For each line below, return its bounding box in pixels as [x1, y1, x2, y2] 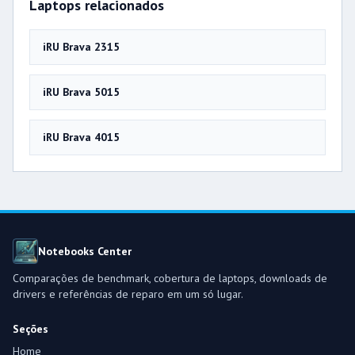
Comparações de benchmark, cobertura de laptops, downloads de [13, 270, 327, 285]
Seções [13, 321, 48, 336]
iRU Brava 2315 [43, 39, 120, 54]
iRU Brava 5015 [43, 84, 120, 99]
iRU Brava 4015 [43, 129, 120, 144]
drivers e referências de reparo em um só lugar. [13, 286, 243, 301]
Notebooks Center [38, 243, 132, 258]
